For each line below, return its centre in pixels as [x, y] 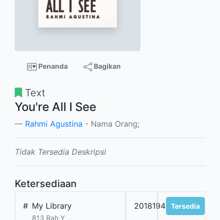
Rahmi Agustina [54, 124]
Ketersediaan [46, 184]
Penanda [52, 66]
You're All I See [55, 107]
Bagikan [106, 66]
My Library [52, 206]
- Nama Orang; [111, 124]
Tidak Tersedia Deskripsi [60, 152]
